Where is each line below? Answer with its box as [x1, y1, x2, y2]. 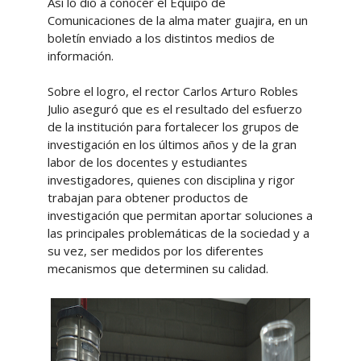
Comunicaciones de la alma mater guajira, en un [47, 11, 308, 28]
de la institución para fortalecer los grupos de [47, 118, 299, 135]
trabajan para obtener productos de [47, 189, 248, 205]
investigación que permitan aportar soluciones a [47, 206, 313, 223]
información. [47, 47, 114, 64]
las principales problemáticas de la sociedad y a [47, 224, 309, 241]
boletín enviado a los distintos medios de [47, 29, 275, 46]
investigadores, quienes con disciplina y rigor [47, 171, 295, 188]
